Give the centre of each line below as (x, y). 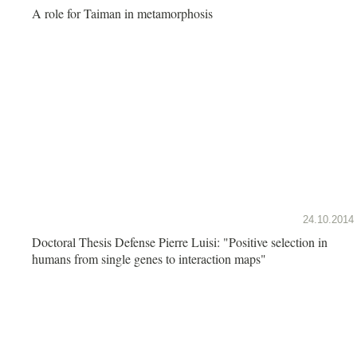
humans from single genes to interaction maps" (149, 258)
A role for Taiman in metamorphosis (122, 13)
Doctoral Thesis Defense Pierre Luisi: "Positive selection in (180, 241)
